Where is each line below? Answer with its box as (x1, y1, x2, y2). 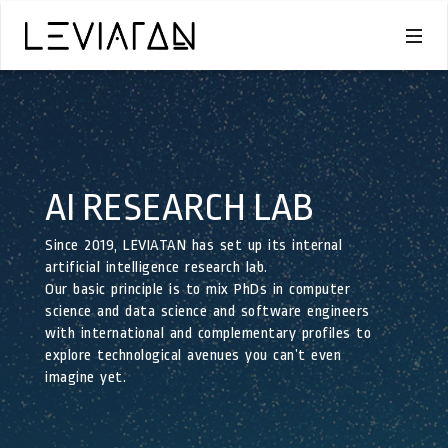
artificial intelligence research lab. (45, 259, 268, 276)
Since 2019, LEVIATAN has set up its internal (45, 237, 342, 254)
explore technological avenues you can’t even (45, 347, 341, 364)
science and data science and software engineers (45, 303, 370, 320)
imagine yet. (45, 369, 126, 386)
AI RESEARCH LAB (45, 186, 313, 229)
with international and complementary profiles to (45, 325, 371, 342)
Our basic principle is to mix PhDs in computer (45, 281, 350, 298)
